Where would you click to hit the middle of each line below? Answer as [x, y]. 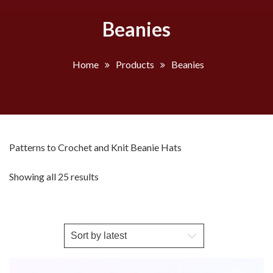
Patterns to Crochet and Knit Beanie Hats [95, 147]
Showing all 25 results [54, 176]
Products [135, 64]
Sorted [112, 175]
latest [110, 205]
